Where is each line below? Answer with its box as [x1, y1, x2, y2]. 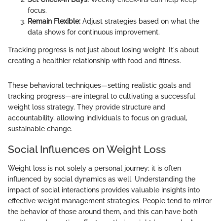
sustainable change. [8, 125, 73, 133]
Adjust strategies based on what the [80, 17, 199, 26]
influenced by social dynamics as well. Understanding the [8, 175, 195, 183]
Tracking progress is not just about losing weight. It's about [8, 46, 199, 54]
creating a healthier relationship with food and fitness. [8, 57, 181, 65]
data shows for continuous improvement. [28, 28, 160, 37]
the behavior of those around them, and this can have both [8, 207, 197, 216]
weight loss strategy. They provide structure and [8, 103, 165, 111]
